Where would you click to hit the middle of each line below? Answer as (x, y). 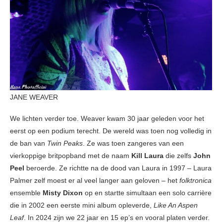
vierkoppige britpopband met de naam (71, 156)
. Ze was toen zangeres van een (133, 143)
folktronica (195, 181)
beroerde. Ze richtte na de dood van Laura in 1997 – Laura (118, 168)
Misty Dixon (63, 193)
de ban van (28, 143)
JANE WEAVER (34, 97)
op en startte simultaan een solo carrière (147, 193)
